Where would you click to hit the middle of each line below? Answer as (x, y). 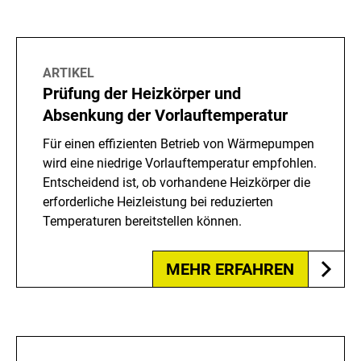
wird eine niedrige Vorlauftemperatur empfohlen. (180, 164)
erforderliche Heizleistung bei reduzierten (158, 202)
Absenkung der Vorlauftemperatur (165, 116)
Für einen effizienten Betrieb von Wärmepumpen (178, 144)
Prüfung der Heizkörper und (142, 94)
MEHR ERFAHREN (230, 270)
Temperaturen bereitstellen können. (142, 222)
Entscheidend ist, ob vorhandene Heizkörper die (176, 183)
